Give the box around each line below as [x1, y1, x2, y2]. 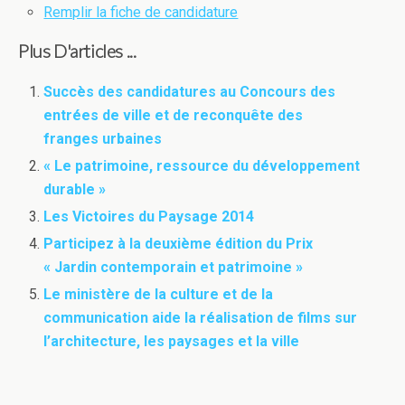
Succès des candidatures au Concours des [43, 82, 336, 100]
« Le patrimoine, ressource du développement [43, 156, 361, 174]
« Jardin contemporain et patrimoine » [43, 259, 304, 277]
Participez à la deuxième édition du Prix [43, 235, 314, 253]
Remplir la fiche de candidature [43, 3, 239, 21]
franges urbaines [43, 129, 163, 147]
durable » [43, 180, 107, 198]
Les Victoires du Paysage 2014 [43, 208, 255, 226]
